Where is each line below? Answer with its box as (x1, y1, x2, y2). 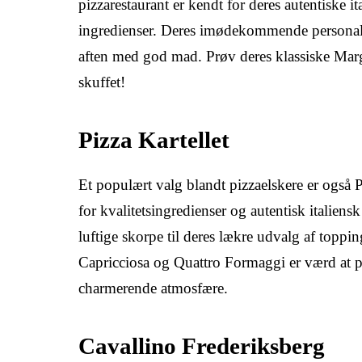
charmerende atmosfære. (78, 280, 228, 297)
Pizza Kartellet (78, 127, 229, 153)
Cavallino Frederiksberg (78, 334, 325, 360)
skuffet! (78, 73, 125, 90)
